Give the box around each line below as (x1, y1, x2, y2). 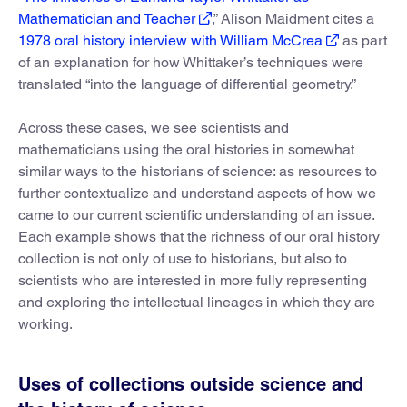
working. (18, 314, 73, 333)
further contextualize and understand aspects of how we (18, 184, 376, 202)
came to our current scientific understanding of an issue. (18, 205, 374, 223)
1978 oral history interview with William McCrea (18, 31, 323, 49)
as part (339, 31, 387, 49)
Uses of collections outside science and (18, 372, 363, 395)
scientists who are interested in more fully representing (18, 271, 367, 289)
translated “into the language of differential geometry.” (18, 74, 356, 93)
